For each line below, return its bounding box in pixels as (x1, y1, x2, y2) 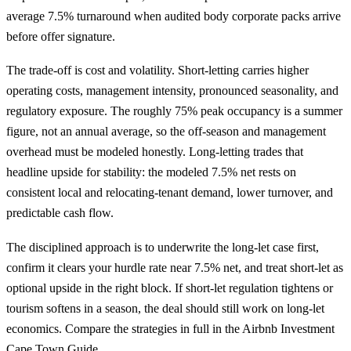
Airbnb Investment (242, 321, 335, 335)
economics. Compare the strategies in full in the (6, 321, 242, 335)
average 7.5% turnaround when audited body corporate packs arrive (6, 9, 341, 23)
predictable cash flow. (6, 206, 114, 220)
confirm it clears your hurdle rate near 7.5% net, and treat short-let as (6, 260, 343, 274)
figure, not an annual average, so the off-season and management (6, 125, 326, 139)
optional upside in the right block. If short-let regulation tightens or (6, 280, 333, 295)
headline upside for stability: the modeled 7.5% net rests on (6, 165, 296, 179)
